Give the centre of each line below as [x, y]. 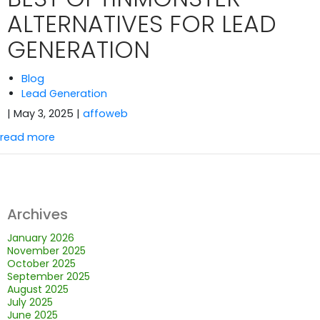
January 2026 [41, 238]
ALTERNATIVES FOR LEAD [142, 24]
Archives [37, 215]
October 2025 [41, 264]
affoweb [105, 114]
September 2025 [49, 277]
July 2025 [30, 302]
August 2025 [38, 290]
